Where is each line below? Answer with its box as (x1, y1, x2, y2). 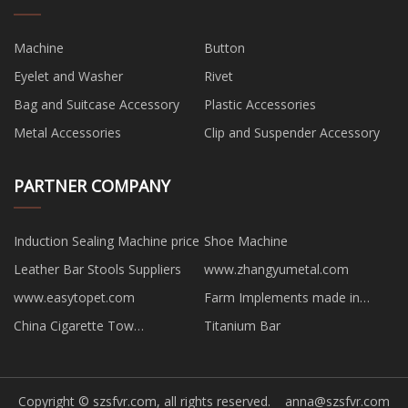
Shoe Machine (204, 231, 288, 250)
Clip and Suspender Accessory (204, 123, 380, 141)
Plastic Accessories (204, 95, 316, 113)
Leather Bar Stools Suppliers (14, 260, 181, 278)
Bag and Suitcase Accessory (14, 95, 179, 113)
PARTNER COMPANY (14, 174, 170, 197)
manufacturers (14, 337, 100, 355)
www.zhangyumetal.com (204, 260, 349, 278)
